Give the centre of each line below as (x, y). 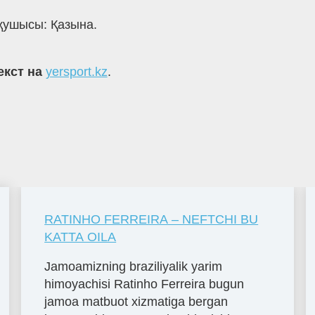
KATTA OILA (81, 237)
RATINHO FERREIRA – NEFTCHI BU (152, 219)
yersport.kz (76, 72)
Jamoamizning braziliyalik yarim (134, 266)
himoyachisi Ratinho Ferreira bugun (144, 284)
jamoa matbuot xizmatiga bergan (136, 301)
